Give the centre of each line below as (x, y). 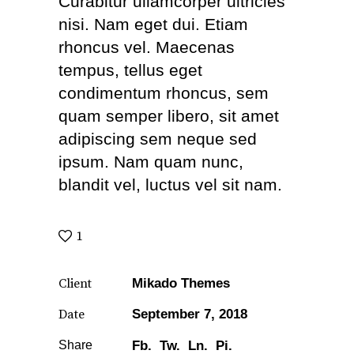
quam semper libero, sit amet (169, 116)
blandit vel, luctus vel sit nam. (170, 185)
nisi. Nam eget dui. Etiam (153, 24)
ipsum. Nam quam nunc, (151, 162)
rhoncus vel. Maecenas (147, 47)
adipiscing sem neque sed (158, 139)
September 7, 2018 (190, 314)
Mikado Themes (181, 284)
